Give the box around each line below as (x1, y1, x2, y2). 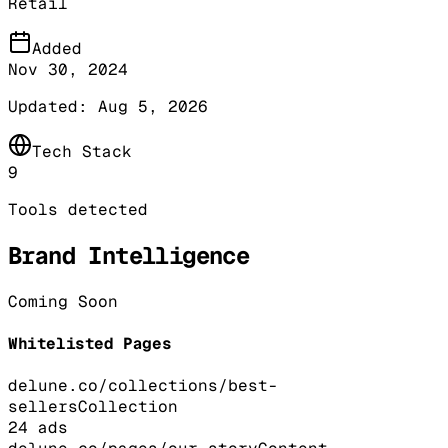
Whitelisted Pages (8, 332, 172, 354)
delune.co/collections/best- (8, 375, 278, 397)
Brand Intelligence (8, 239, 250, 271)
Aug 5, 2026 (98, 95, 208, 117)
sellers (8, 396, 78, 418)
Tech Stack (32, 140, 132, 162)
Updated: (8, 95, 98, 117)
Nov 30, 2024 (8, 58, 128, 80)
